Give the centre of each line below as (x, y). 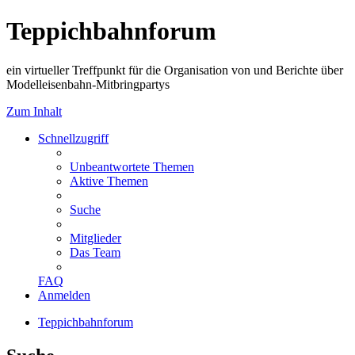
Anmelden (64, 295)
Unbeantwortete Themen (132, 166)
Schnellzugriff (73, 138)
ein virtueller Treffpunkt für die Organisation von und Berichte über (175, 70)
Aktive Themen (109, 181)
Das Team (95, 252)
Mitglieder (95, 238)
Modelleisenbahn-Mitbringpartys (88, 84)
